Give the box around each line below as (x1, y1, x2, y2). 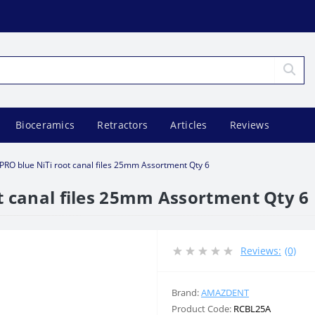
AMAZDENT (201, 286, 249, 299)
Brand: (172, 286, 201, 299)
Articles (170, 118, 207, 131)
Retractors (97, 118, 148, 131)
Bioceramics (15, 118, 75, 131)
